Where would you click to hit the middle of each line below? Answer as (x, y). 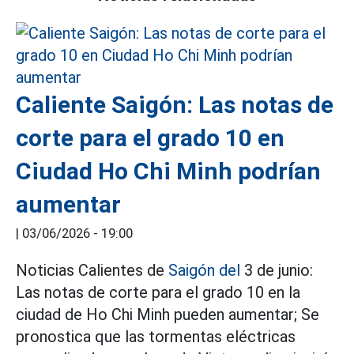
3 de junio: (277, 270)
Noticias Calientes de (92, 270)
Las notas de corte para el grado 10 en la (158, 292)
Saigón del (204, 270)
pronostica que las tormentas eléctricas (156, 336)
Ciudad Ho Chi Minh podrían (168, 171)
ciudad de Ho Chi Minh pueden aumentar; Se (168, 314)
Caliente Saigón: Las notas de (175, 104)
